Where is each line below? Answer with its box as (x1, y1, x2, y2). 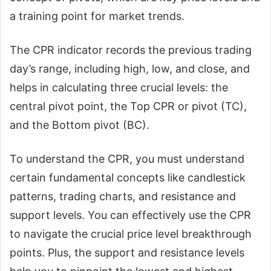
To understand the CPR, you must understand (10, 152, 244, 165)
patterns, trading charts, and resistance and (10, 189, 236, 203)
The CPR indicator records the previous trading (10, 43, 252, 56)
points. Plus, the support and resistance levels (10, 246, 244, 259)
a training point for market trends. (10, 9, 188, 22)
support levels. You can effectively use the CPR (10, 208, 251, 221)
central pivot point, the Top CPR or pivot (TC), (10, 99, 247, 113)
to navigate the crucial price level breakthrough (10, 227, 252, 240)
